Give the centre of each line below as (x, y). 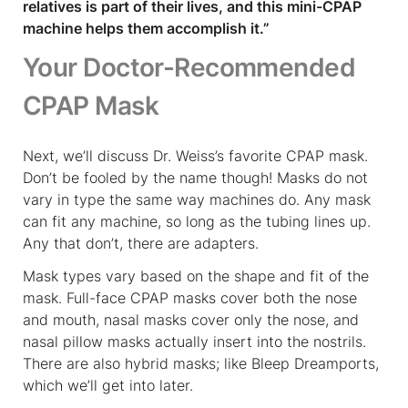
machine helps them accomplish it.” (146, 28)
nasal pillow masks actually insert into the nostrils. (194, 341)
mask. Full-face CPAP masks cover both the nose (190, 297)
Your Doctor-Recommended (189, 67)
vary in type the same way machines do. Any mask (197, 199)
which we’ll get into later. (108, 385)
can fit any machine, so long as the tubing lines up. (197, 221)
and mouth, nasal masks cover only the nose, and (191, 319)
